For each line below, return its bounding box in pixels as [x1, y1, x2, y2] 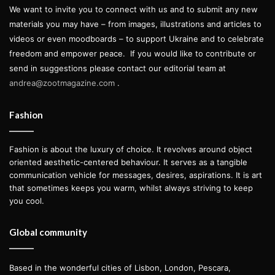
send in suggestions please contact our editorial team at [9, 63, 226, 73]
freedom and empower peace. [9, 48, 125, 58]
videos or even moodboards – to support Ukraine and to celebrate [9, 33, 264, 44]
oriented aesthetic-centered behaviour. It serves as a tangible [9, 157, 247, 167]
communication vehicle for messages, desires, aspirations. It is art [9, 169, 262, 180]
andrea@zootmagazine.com [9, 77, 115, 88]
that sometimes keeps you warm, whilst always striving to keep [9, 182, 253, 193]
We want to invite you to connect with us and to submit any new [9, 4, 258, 14]
